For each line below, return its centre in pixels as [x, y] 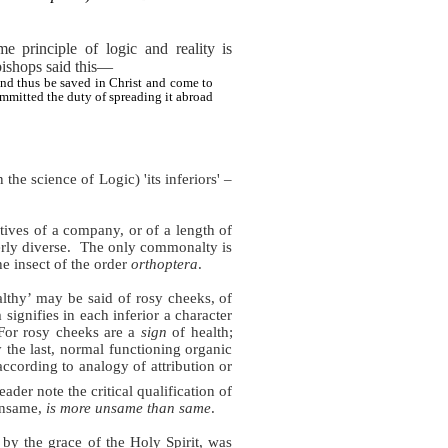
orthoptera [165, 263]
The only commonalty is [156, 246]
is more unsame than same [129, 408]
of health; [199, 331]
